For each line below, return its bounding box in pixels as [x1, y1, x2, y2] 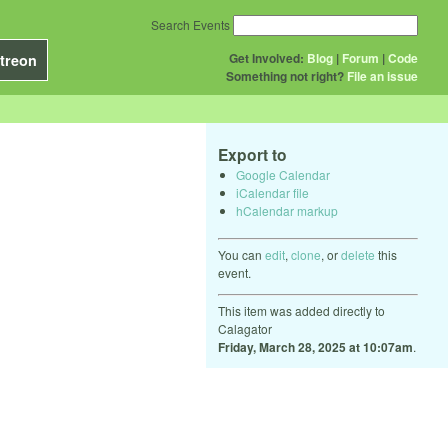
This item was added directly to [218, 301, 385, 319]
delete [341, 245, 375, 263]
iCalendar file [236, 183, 309, 201]
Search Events [151, 16, 230, 33]
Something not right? [226, 67, 344, 85]
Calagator [218, 319, 272, 337]
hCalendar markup [236, 201, 338, 219]
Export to [218, 143, 287, 166]
